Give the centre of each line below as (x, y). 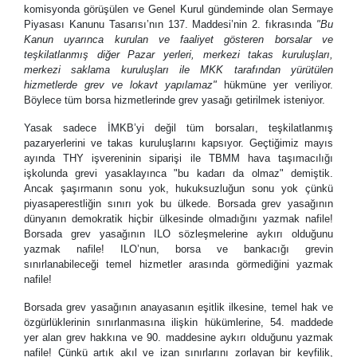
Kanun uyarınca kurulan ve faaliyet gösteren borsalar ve (178, 39)
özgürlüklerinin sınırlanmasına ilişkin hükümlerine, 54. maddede (178, 322)
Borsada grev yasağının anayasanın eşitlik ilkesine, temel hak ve (178, 307)
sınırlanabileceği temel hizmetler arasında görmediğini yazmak (178, 264)
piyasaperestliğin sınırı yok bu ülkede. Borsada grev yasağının (178, 203)
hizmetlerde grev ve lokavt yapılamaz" (120, 84)
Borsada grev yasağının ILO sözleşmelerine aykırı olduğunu (178, 233)
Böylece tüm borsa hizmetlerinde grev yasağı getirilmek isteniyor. (175, 100)
